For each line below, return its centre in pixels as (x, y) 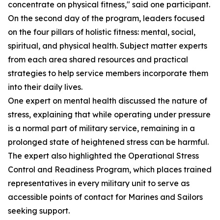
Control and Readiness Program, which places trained (110, 169)
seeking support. (39, 211)
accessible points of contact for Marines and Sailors (105, 197)
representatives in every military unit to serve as (99, 183)
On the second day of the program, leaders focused (106, 18)
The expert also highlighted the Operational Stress (103, 156)
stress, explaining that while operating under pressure (109, 114)
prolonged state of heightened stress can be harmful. (108, 142)
